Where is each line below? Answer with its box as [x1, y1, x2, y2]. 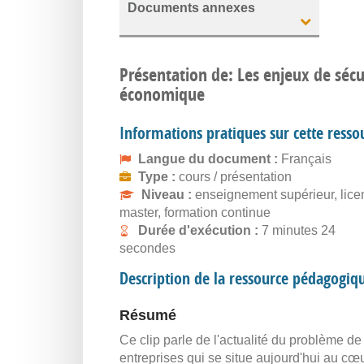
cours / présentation [179, 170, 292, 184]
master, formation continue [119, 206, 271, 219]
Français [281, 152, 331, 166]
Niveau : [141, 188, 195, 201]
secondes [119, 241, 175, 255]
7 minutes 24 [262, 223, 336, 237]
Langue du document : [138, 152, 281, 166]
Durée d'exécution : [138, 223, 262, 237]
